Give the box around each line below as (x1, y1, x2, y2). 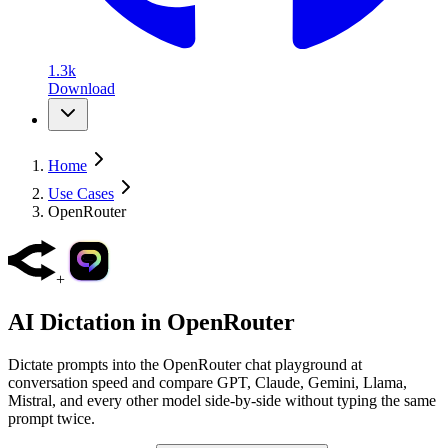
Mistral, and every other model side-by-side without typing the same (8, 391, 436, 409)
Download (48, 80, 115, 97)
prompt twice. (8, 409, 95, 427)
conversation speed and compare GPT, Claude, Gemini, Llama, (8, 373, 407, 391)
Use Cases (48, 185, 114, 202)
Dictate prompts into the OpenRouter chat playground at (8, 355, 362, 373)
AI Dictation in (8, 308, 167, 335)
